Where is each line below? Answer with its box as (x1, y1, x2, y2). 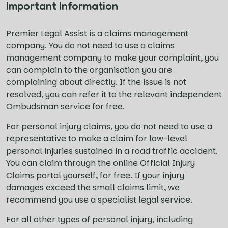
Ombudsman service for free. (6, 101, 125, 112)
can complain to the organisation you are (6, 64, 173, 76)
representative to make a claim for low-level (6, 133, 188, 145)
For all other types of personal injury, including (6, 214, 193, 225)
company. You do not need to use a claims (6, 40, 175, 51)
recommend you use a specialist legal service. (6, 194, 193, 206)
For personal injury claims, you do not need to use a (6, 121, 212, 132)
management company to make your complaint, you (6, 52, 219, 64)
